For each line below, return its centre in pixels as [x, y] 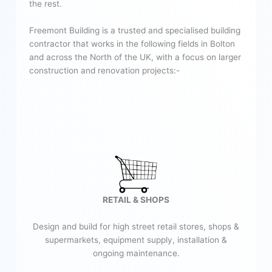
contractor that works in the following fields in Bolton [132, 44]
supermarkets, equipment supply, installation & [136, 240]
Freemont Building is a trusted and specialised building [134, 31]
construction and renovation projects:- [104, 71]
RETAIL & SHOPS [136, 199]
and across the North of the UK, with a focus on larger [135, 57]
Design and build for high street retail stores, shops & [136, 226]
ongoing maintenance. [136, 253]
